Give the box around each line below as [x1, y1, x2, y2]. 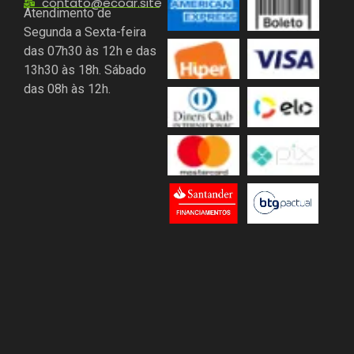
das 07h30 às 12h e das [24, 52, 156, 68]
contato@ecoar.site [41, 3, 162, 21]
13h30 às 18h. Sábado [24, 71, 146, 87]
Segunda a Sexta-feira [24, 33, 146, 49]
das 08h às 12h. [24, 90, 111, 106]
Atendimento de [24, 14, 111, 30]
